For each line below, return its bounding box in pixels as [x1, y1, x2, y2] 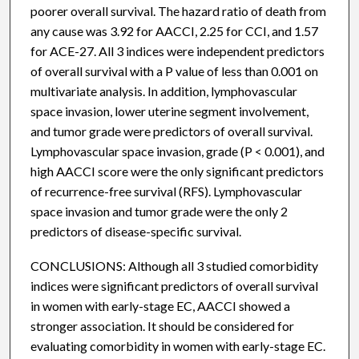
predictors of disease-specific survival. [30, 223, 241, 239]
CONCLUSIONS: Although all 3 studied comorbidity [30, 257, 318, 273]
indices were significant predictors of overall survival [30, 277, 318, 293]
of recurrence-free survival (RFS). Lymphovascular [30, 183, 302, 199]
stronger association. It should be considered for [30, 317, 294, 333]
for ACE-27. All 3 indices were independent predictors [30, 42, 325, 58]
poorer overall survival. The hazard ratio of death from [30, 2, 326, 18]
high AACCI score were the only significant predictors [30, 163, 324, 179]
